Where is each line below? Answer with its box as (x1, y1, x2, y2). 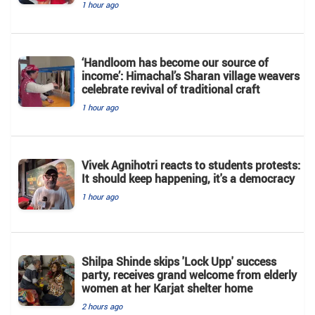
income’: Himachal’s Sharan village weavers (82, 68, 300, 84)
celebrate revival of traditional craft (82, 82, 260, 98)
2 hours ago (82, 301, 122, 312)
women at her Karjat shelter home (82, 281, 252, 297)
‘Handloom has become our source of (82, 55, 269, 71)
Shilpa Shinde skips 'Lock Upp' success (82, 254, 276, 270)
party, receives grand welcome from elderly (82, 267, 297, 283)
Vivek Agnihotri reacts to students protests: (82, 157, 300, 174)
